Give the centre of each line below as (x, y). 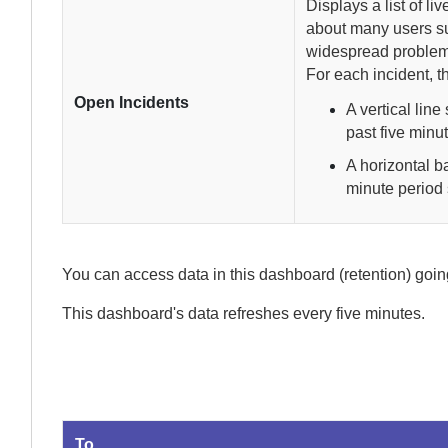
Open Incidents (132, 102)
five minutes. (380, 313)
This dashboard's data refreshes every (199, 313)
